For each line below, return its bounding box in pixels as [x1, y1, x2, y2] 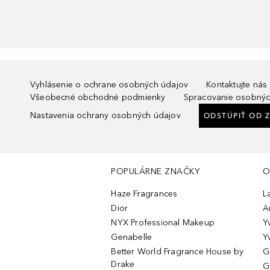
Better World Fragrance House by [111, 246, 244, 257]
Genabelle [111, 232, 152, 242]
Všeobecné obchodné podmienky [30, 92, 166, 102]
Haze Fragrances [111, 189, 178, 199]
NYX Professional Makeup [111, 218, 215, 228]
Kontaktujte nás [206, 80, 268, 90]
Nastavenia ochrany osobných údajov [30, 110, 181, 121]
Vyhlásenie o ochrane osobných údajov [30, 80, 189, 90]
